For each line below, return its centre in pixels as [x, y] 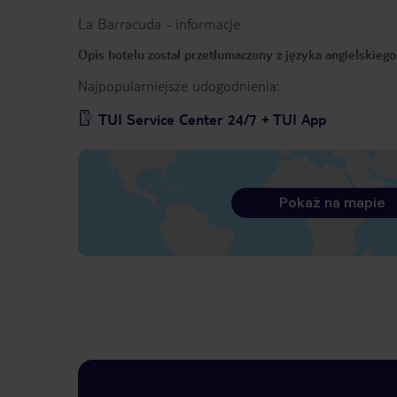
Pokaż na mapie [332, 203]
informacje [208, 24]
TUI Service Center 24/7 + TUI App [212, 120]
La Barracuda [120, 24]
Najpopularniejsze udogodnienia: [179, 86]
